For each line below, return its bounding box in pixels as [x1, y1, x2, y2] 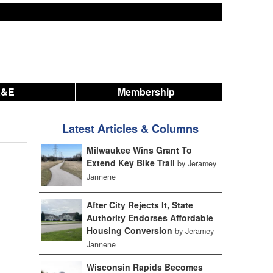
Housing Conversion [86, 224, 172, 236]
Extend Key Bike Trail [86, 157, 175, 169]
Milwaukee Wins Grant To [86, 144, 192, 156]
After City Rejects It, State [86, 198, 193, 211]
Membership [118, 85, 175, 99]
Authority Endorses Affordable [86, 211, 213, 224]
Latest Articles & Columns [62, 121, 199, 136]
